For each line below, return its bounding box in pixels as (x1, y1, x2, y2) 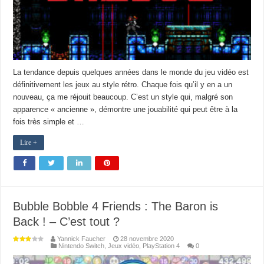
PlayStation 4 (143, 242, 180, 250)
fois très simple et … (13, 117, 85, 127)
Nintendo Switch (58, 242, 105, 250)
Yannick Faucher (57, 235, 106, 243)
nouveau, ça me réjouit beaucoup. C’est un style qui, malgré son (13, 93, 233, 102)
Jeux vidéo (108, 242, 140, 250)
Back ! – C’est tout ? (13, 215, 120, 229)
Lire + (20, 138, 38, 147)
